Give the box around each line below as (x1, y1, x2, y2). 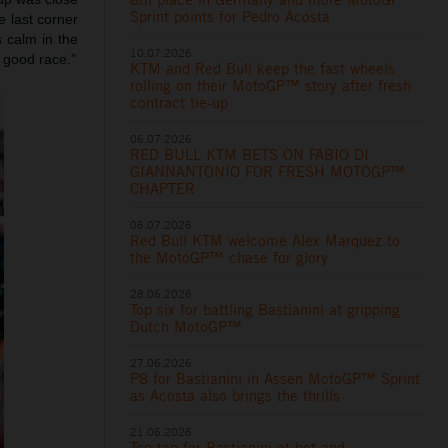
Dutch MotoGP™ (130, 316, 243, 336)
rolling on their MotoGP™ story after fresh (130, 75, 412, 95)
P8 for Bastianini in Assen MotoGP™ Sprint (130, 368, 421, 388)
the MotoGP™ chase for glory (130, 247, 329, 267)
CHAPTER (130, 178, 196, 198)
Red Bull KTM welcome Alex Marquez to (130, 230, 401, 250)
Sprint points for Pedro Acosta (130, 6, 331, 26)
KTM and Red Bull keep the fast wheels (130, 58, 396, 78)
